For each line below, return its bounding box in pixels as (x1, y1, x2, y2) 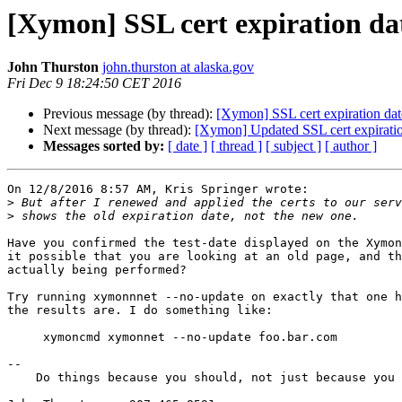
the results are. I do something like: (7, 303, 273, 318)
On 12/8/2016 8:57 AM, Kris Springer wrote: (7, 182, 309, 197)
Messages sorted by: (43, 138, 164, 154)
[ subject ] (266, 138, 321, 154)
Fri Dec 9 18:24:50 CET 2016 (7, 75, 181, 92)
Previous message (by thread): (43, 106, 216, 122)
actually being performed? (7, 263, 187, 277)
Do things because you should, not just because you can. (7, 371, 36, 385)
